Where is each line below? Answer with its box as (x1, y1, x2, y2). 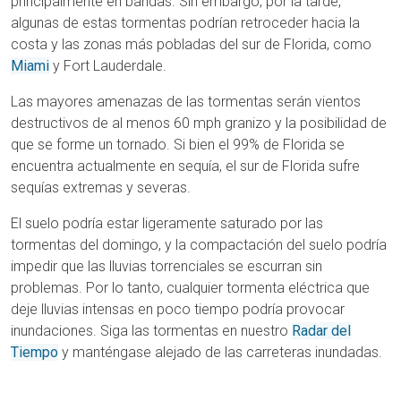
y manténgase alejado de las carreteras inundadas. (58, 344, 382, 361)
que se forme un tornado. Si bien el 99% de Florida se (11, 136, 345, 153)
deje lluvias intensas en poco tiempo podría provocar (11, 301, 345, 318)
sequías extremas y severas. (11, 179, 191, 196)
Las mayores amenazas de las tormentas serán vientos (11, 93, 361, 110)
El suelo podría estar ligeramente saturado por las (11, 215, 323, 232)
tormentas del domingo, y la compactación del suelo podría (11, 236, 387, 253)
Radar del (292, 322, 351, 339)
